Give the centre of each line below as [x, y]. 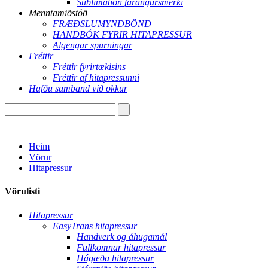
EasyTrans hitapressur [95, 226]
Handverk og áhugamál [122, 236]
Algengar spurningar [92, 45]
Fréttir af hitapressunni [96, 77]
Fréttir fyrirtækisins [89, 67]
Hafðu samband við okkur [78, 88]
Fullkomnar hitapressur [121, 247]
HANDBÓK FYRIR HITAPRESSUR [122, 34]
